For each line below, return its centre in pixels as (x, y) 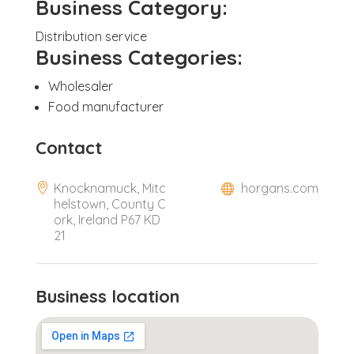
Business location (107, 296)
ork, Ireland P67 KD (107, 219)
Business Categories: (139, 57)
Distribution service (91, 36)
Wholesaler (80, 86)
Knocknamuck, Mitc (109, 188)
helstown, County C (109, 203)
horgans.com (280, 188)
